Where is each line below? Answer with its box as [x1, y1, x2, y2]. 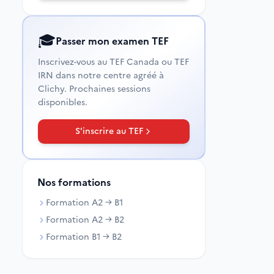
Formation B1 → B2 [46, 231, 122, 243]
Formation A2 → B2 [46, 213, 124, 226]
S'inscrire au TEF [75, 125, 143, 138]
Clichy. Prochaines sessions [38, 83, 150, 95]
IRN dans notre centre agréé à [38, 69, 164, 82]
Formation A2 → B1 [46, 196, 123, 209]
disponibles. [38, 96, 87, 109]
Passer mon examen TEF [56, 34, 169, 48]
